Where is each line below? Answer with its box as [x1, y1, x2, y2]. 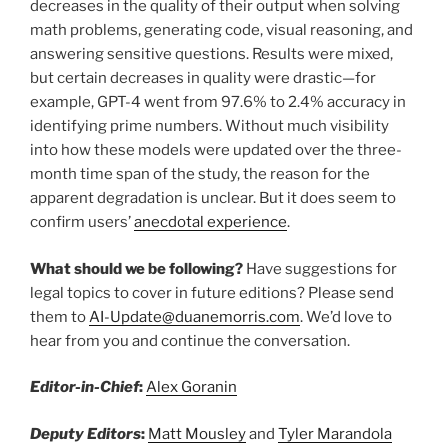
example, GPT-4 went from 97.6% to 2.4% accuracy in [30, 93, 406, 112]
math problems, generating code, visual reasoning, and [30, 21, 413, 40]
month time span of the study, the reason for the [30, 165, 370, 184]
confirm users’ [30, 213, 134, 232]
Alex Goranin [146, 378, 237, 397]
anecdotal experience [134, 213, 287, 232]
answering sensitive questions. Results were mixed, [30, 45, 393, 64]
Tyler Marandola [278, 424, 392, 443]
